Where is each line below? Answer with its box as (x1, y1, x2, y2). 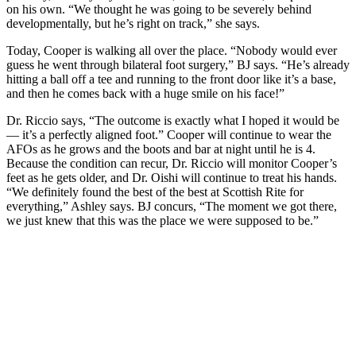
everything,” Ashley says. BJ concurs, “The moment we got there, (6, 199, 337, 213)
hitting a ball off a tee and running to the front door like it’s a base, (6, 72, 336, 86)
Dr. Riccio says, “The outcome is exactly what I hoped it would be (6, 113, 339, 127)
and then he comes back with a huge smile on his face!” (6, 86, 284, 100)
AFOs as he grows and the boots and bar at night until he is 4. (6, 141, 315, 156)
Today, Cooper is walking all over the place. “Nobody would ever (6, 43, 337, 57)
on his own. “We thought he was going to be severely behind (6, 2, 311, 16)
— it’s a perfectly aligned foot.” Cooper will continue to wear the (6, 127, 331, 141)
